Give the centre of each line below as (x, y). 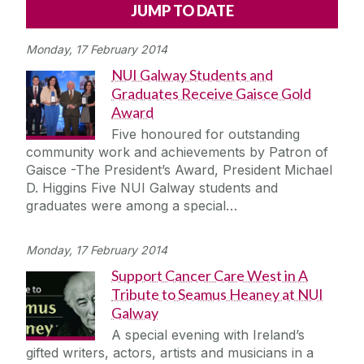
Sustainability (87, 196)
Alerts (83, 10)
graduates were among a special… (132, 206)
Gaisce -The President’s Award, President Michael (179, 170)
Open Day (77, 286)
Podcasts (93, 63)
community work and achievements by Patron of (177, 152)
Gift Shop (75, 241)
